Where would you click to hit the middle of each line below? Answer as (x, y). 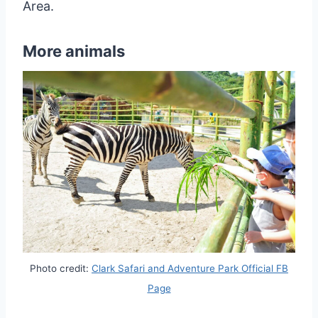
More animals (74, 51)
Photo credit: (61, 269)
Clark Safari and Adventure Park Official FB (190, 269)
